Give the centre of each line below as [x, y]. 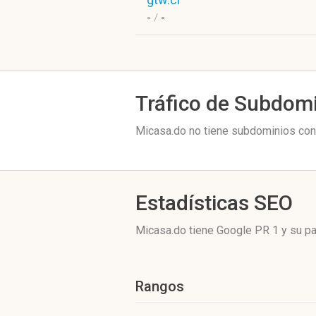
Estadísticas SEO [214, 203]
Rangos [160, 286]
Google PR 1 [248, 230]
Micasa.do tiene [176, 230]
